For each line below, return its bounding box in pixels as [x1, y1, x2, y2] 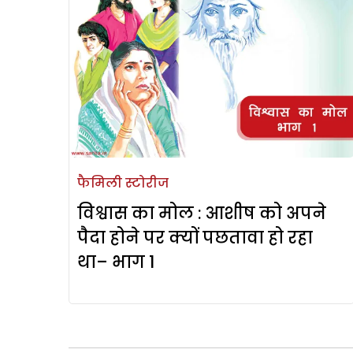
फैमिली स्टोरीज [77, 174, 169, 193]
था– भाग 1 [77, 251, 154, 274]
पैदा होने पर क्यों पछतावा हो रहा [77, 226, 313, 250]
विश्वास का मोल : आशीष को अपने [77, 202, 326, 225]
